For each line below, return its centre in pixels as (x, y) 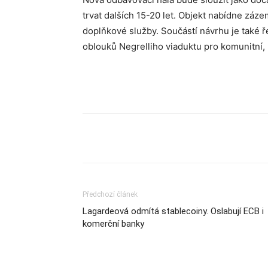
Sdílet (122, 138)
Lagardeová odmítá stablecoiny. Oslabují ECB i (173, 211)
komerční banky (113, 224)
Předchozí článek (110, 194)
